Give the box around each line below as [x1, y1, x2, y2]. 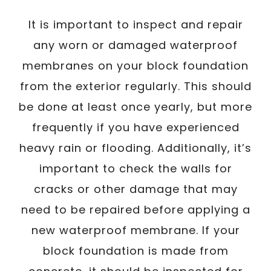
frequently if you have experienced [31, 119, 240, 135]
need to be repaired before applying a [21, 201, 250, 217]
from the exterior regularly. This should [19, 78, 252, 94]
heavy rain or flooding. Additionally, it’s [19, 140, 252, 155]
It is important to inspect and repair [28, 16, 243, 32]
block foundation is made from [42, 243, 229, 258]
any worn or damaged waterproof [33, 37, 238, 53]
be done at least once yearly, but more [19, 99, 252, 114]
